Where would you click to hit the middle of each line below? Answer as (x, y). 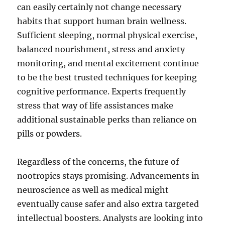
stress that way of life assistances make (95, 105)
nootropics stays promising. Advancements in (108, 176)
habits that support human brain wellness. (102, 21)
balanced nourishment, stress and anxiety (101, 49)
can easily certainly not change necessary (99, 7)
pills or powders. (50, 134)
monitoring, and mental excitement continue (108, 63)
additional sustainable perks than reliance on (107, 120)
